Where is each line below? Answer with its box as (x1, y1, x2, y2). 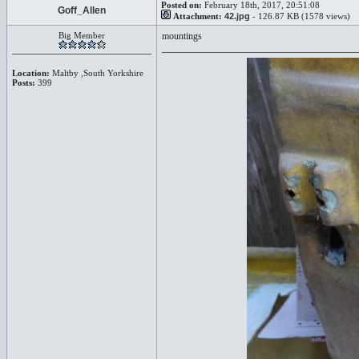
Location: (12, 68, 50, 78)
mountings (162, 30, 202, 42)
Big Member (58, 30, 105, 40)
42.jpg (224, 11, 250, 21)
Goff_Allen (58, 5, 106, 16)
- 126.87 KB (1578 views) (250, 11, 350, 21)
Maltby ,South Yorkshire (50, 68, 143, 78)
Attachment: (173, 11, 222, 21)
